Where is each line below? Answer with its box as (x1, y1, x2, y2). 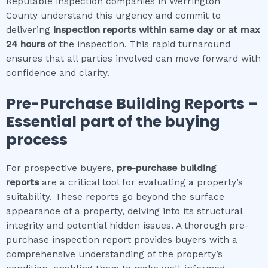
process (6, 129, 68, 150)
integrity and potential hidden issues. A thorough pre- (6, 220, 249, 231)
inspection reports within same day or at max (53, 24, 260, 35)
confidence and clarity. (6, 67, 109, 78)
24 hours (6, 38, 48, 50)
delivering (6, 24, 53, 35)
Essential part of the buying (6, 111, 220, 132)
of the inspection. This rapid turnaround (48, 38, 230, 50)
